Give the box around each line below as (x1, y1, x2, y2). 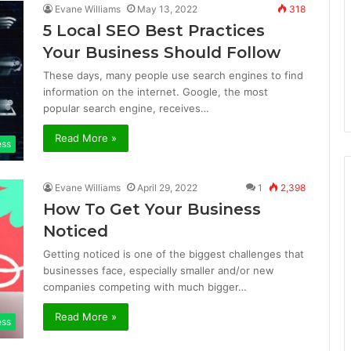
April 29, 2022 (137, 181, 197, 194)
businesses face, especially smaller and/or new (43, 263, 274, 277)
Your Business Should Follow (43, 43, 280, 63)
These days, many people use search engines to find (43, 69, 303, 82)
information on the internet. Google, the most (43, 85, 268, 99)
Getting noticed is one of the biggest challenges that (43, 247, 304, 260)
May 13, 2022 (137, 3, 197, 16)
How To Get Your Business (43, 199, 261, 219)
